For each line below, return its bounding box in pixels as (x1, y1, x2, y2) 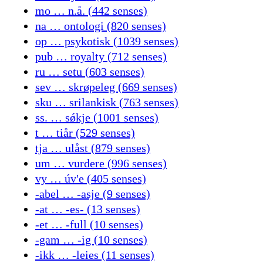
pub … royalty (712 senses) (35, 50, 167, 63)
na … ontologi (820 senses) (35, 19, 166, 33)
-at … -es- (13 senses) (35, 203, 140, 216)
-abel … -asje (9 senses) (35, 187, 150, 201)
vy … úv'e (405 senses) (35, 172, 146, 186)
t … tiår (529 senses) (35, 126, 135, 140)
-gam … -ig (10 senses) (35, 233, 147, 247)
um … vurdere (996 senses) (35, 157, 167, 170)
